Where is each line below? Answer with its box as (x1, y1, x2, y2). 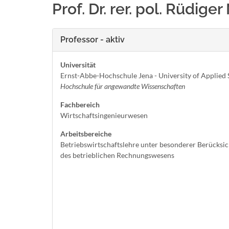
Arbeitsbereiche (60, 129, 111, 138)
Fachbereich (60, 100, 100, 109)
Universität (60, 60, 96, 69)
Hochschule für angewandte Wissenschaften (60, 82, 185, 90)
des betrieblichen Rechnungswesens (60, 151, 174, 159)
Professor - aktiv (60, 35, 125, 44)
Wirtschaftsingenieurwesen (60, 111, 148, 120)
